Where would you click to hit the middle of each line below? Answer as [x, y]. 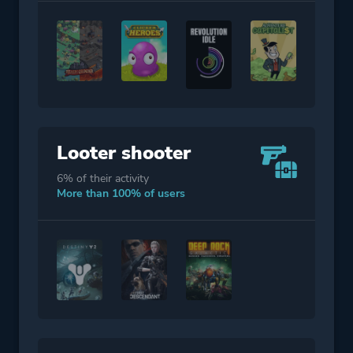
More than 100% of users [121, 193]
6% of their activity [103, 178]
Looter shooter [124, 152]
